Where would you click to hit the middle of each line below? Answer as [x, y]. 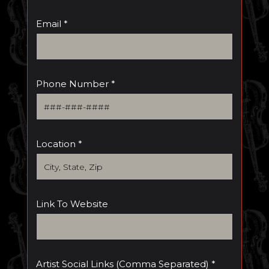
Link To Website [72, 204]
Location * [59, 144]
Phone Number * [75, 84]
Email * [52, 24]
